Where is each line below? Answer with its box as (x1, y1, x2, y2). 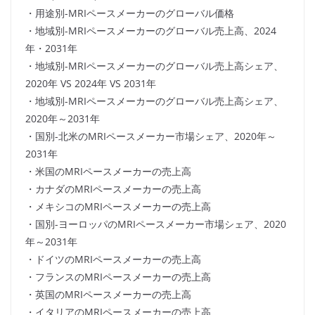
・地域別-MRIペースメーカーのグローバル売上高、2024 (25, 24, 276, 38)
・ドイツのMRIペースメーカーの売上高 (25, 252, 201, 266)
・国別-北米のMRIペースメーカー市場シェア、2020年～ (25, 129, 276, 143)
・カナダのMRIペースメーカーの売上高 (25, 182, 201, 196)
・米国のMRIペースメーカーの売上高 (25, 165, 191, 179)
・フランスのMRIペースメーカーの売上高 (25, 270, 211, 284)
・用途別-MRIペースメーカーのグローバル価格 (25, 6, 234, 20)
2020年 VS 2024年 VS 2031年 (25, 77, 156, 91)
